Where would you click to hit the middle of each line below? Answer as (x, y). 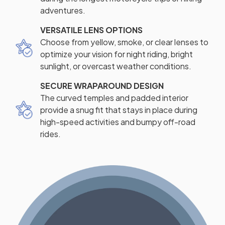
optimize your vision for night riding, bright (117, 54)
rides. (50, 134)
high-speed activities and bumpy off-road (118, 122)
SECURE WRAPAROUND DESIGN (102, 85)
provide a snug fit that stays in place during (119, 109)
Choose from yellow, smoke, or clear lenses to (124, 42)
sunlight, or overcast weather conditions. (116, 66)
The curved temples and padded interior (114, 97)
